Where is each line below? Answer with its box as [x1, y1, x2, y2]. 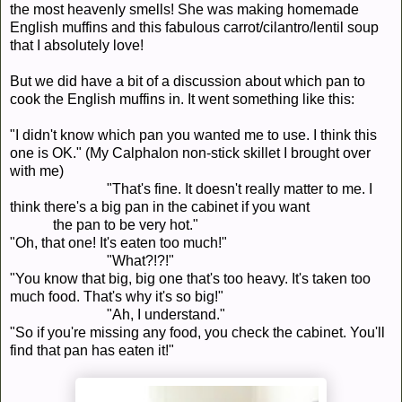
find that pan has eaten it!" [10, 343, 174, 359]
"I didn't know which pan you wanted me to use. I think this [10, 127, 377, 144]
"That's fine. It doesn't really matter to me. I [10, 181, 372, 197]
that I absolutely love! [10, 38, 144, 54]
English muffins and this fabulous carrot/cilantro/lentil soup [10, 20, 379, 36]
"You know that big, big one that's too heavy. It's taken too [10, 271, 371, 287]
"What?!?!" [10, 253, 174, 269]
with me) [10, 163, 64, 179]
